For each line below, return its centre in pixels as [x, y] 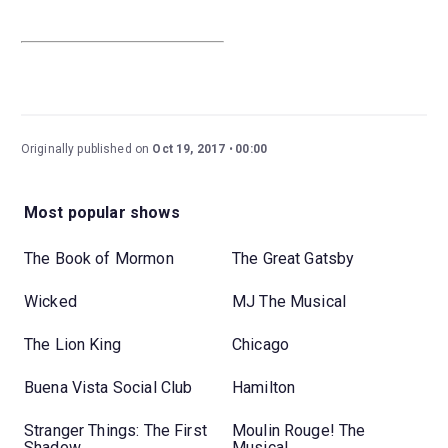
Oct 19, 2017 [189, 149]
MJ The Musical [289, 301]
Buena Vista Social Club [108, 387]
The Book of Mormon [99, 258]
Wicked [50, 301]
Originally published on [86, 149]
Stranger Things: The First [115, 430]
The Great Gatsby [293, 258]
